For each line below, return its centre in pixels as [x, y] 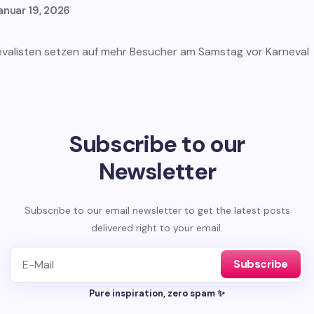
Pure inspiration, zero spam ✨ [157, 293]
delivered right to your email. [157, 227]
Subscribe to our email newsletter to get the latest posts [157, 210]
